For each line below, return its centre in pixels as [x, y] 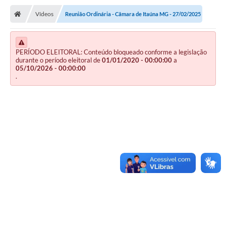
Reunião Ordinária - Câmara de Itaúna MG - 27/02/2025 [133, 14]
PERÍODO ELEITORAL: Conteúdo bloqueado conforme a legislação [111, 52]
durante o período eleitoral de [59, 60]
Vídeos [44, 14]
